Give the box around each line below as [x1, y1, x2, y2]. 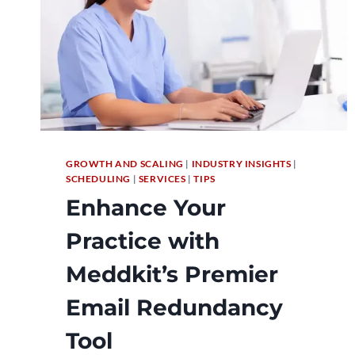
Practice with [66, 227, 219, 255]
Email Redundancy [66, 294, 283, 322]
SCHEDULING [66, 173, 131, 185]
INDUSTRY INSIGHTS [191, 158, 292, 170]
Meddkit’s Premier [66, 261, 278, 288]
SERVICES [138, 173, 186, 185]
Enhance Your [66, 194, 226, 222]
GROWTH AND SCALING [66, 158, 184, 170]
